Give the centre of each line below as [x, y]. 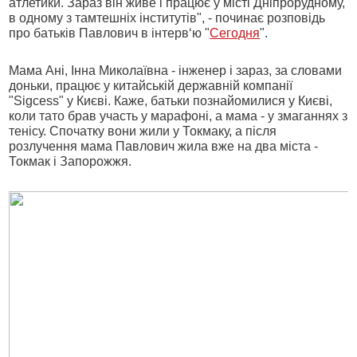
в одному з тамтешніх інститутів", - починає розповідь [167, 18]
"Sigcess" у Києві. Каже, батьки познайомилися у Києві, [171, 101]
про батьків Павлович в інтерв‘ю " [110, 33]
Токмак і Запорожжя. [71, 161]
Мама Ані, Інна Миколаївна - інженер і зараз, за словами [176, 71]
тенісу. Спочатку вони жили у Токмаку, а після [143, 131]
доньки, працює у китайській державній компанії [151, 86]
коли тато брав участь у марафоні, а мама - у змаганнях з [178, 116]
